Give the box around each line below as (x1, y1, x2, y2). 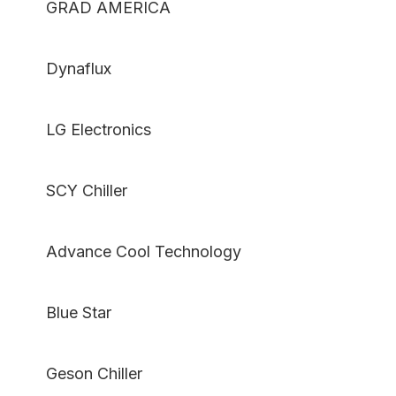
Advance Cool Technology (28, 242, 241, 262)
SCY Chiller (28, 181, 127, 201)
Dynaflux (28, 59, 111, 79)
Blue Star (28, 303, 111, 323)
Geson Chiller (28, 364, 142, 384)
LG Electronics (28, 120, 151, 140)
